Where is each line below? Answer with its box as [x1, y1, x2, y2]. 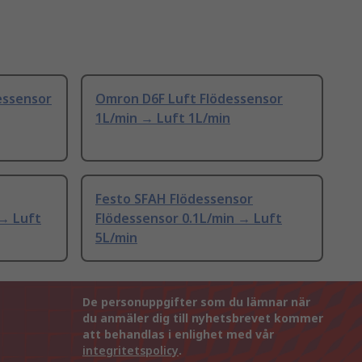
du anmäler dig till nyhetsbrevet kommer [82, 310, 323, 326]
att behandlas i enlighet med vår [82, 326, 274, 343]
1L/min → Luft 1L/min [95, 109, 230, 128]
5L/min [95, 229, 137, 247]
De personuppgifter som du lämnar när [82, 294, 310, 310]
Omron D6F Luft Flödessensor [95, 90, 283, 108]
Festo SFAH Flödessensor [95, 190, 253, 208]
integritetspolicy [82, 343, 179, 359]
